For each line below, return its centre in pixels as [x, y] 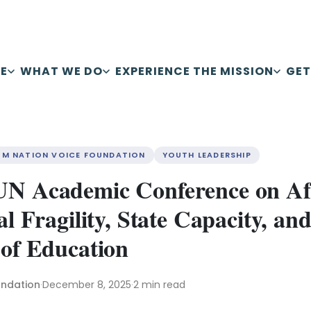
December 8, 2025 [87, 284]
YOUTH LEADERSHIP [207, 155]
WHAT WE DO [61, 71]
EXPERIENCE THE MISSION [194, 71]
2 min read [159, 284]
